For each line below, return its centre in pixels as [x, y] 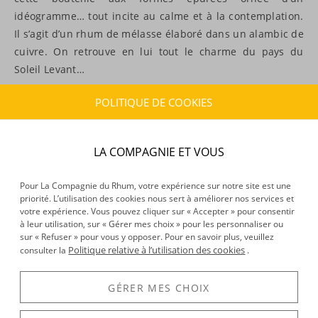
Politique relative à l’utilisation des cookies [157, 250]
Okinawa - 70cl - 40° [55, 301]
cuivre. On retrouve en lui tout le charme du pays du [159, 51]
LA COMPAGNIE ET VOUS [159, 152]
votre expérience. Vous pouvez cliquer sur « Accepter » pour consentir [158, 212]
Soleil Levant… [49, 69]
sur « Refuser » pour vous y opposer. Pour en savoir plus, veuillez [147, 237]
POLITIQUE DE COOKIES [154, 102]
